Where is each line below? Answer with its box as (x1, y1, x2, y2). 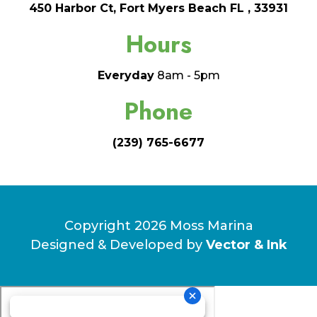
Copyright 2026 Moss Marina (64, 218, 253, 234)
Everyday (97, 69, 154, 83)
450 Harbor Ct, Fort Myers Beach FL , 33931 (29, 1, 288, 16)
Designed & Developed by (30, 237, 206, 253)
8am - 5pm (154, 69, 220, 83)
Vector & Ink (205, 237, 287, 253)
